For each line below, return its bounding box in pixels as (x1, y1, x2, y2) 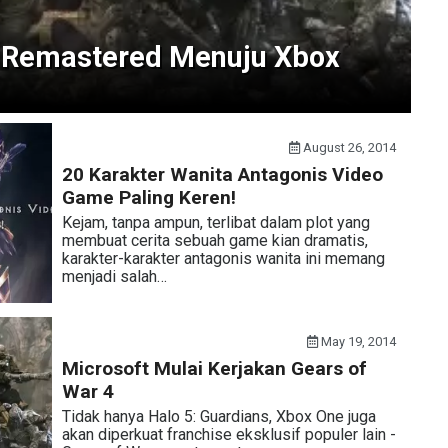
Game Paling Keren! (61, 186, 236, 209)
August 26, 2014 (300, 140, 397, 155)
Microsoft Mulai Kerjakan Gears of (61, 357, 367, 380)
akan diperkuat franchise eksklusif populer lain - (61, 425, 396, 444)
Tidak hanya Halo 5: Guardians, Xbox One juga (61, 407, 376, 426)
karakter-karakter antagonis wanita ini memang (61, 249, 385, 268)
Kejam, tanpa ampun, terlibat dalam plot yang (61, 213, 370, 232)
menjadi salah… (61, 267, 167, 286)
